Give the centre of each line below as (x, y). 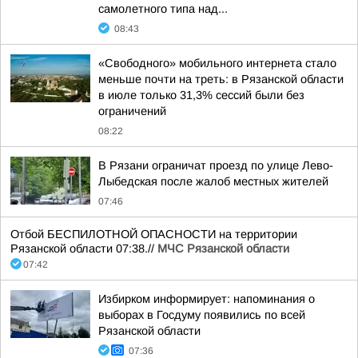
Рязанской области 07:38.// (84, 249)
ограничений (132, 111)
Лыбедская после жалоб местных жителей (213, 181)
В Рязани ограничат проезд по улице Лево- (216, 165)
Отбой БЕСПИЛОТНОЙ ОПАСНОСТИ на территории (154, 234)
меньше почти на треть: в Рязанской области (221, 79)
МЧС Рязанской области (223, 249)
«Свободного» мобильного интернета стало (217, 63)
